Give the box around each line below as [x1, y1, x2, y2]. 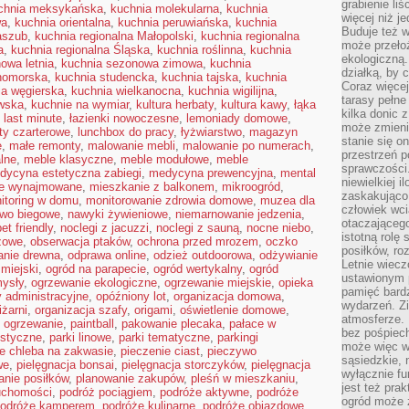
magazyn [249, 125, 298, 139]
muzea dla [260, 194, 315, 207]
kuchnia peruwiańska [118, 16, 228, 29]
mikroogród [222, 180, 280, 194]
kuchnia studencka [55, 70, 154, 84]
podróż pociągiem [59, 385, 152, 399]
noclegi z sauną [156, 221, 239, 235]
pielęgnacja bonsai [16, 358, 114, 372]
